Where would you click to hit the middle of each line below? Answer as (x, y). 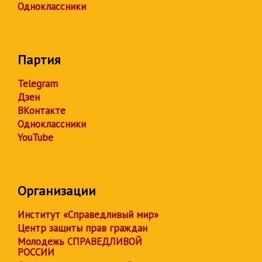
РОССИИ (36, 252)
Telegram (38, 84)
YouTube (35, 137)
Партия (39, 60)
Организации (57, 191)
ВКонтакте (42, 111)
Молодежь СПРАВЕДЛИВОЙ (80, 242)
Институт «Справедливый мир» (88, 215)
